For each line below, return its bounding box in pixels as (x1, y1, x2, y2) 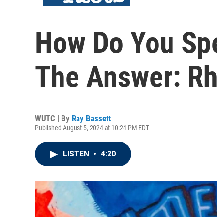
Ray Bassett (72, 113, 111, 123)
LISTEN (63, 149, 91, 158)
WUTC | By (35, 113, 72, 123)
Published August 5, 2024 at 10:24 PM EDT (35, 124, 149, 132)
